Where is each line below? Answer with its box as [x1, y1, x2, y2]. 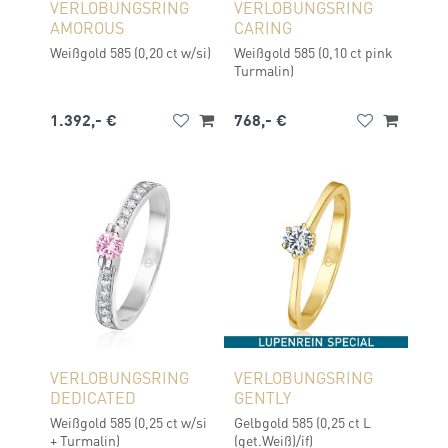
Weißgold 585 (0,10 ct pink [234, 43, 393, 61]
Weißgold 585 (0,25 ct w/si [50, 413, 207, 431]
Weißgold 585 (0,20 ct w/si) [50, 43, 211, 61]
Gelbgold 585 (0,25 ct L [234, 413, 371, 431]
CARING [234, 17, 292, 38]
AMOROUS [50, 17, 124, 38]
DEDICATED [50, 387, 136, 408]
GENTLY [234, 387, 291, 408]
